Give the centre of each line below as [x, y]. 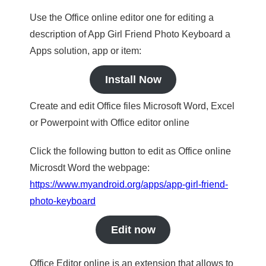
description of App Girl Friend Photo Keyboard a [130, 34]
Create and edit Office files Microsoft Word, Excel [132, 106]
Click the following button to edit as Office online [130, 151]
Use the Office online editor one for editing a [122, 18]
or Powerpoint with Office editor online [110, 123]
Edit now [133, 230]
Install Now [133, 80]
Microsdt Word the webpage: [90, 168]
